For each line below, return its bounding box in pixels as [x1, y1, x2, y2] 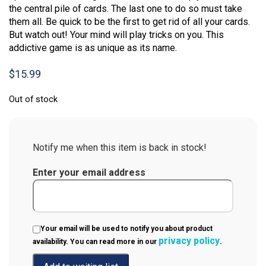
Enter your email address [33, 166, 145, 178]
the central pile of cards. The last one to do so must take [9, 2, 242, 14]
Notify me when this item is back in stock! [33, 141, 207, 153]
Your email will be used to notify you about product [40, 224, 213, 233]
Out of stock [9, 93, 58, 104]
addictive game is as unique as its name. [9, 42, 177, 53]
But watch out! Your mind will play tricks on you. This [9, 28, 224, 40]
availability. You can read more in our [33, 237, 159, 246]
